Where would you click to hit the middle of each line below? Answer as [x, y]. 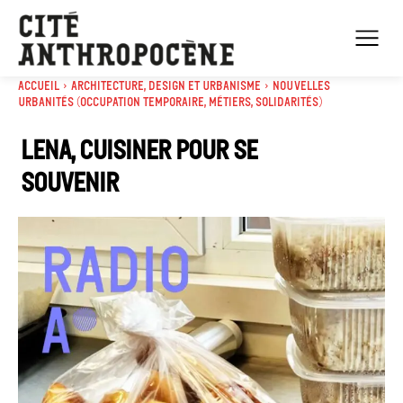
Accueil [39, 85]
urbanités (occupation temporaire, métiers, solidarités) [170, 102]
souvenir [70, 182]
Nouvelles [301, 85]
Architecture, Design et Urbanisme [166, 85]
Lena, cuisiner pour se [139, 150]
